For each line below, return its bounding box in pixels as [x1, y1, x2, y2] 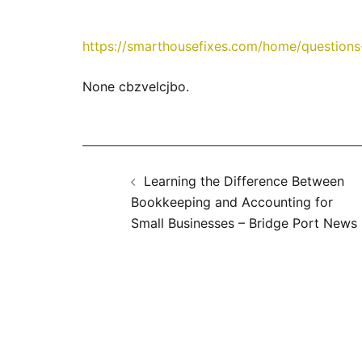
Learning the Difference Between [144, 173, 344, 189]
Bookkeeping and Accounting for [131, 194, 333, 210]
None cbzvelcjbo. [82, 78, 189, 95]
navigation [82, 180, 237, 217]
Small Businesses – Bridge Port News [131, 215, 357, 231]
